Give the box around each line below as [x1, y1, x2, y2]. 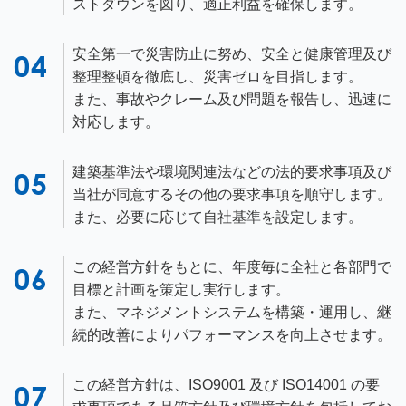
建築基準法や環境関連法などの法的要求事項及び [72, 164, 391, 179]
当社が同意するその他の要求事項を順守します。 [72, 187, 391, 202]
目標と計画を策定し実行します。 [72, 282, 290, 297]
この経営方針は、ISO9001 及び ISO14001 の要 [72, 377, 380, 392]
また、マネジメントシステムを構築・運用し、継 [72, 304, 391, 320]
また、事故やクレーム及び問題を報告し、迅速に [72, 92, 391, 107]
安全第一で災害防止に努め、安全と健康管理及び [72, 46, 391, 62]
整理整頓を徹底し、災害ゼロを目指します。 [72, 69, 362, 84]
